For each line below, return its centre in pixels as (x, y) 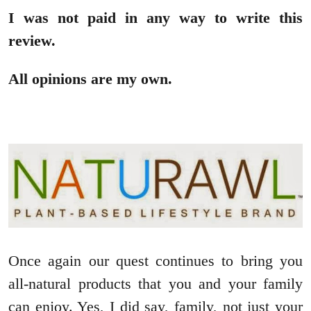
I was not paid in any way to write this (155, 18)
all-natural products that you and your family (155, 283)
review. (32, 41)
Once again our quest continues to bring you (155, 260)
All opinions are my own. (90, 79)
